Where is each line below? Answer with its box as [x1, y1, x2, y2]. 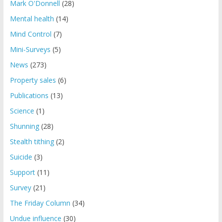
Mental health [9, 13, 54, 23]
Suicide [9, 152, 32, 162]
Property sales [9, 75, 56, 85]
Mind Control [9, 29, 52, 39]
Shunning [9, 121, 39, 131]
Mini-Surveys [9, 44, 51, 54]
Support [9, 167, 35, 177]
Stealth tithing [9, 136, 54, 146]
